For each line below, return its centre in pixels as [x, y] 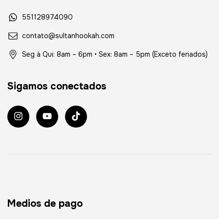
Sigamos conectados [57, 87]
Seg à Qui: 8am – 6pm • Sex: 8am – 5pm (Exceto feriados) [115, 55]
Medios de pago [45, 203]
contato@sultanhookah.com [68, 36]
